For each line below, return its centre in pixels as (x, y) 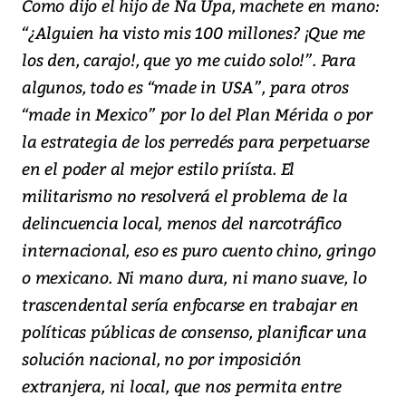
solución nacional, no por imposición (162, 359)
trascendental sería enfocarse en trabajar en (191, 304)
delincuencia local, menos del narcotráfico (182, 223)
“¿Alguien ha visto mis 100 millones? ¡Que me (194, 33)
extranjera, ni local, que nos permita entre (182, 386)
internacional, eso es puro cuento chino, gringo (199, 250)
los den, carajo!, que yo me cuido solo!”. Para (189, 60)
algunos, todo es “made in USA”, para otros (185, 87)
